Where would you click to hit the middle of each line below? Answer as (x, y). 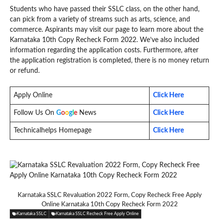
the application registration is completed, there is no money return (109, 60)
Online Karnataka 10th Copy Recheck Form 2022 (109, 204)
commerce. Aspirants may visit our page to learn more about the (107, 30)
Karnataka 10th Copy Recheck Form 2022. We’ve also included (105, 40)
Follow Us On (34, 113)
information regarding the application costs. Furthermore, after (104, 50)
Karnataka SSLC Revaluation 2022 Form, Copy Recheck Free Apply (109, 195)
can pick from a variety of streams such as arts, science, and (100, 19)
